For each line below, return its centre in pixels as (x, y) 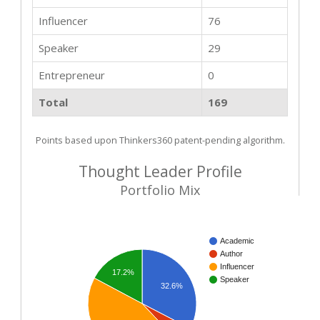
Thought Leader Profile (160, 171)
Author (231, 254)
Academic (237, 241)
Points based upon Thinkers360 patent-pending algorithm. (160, 140)
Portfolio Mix (160, 190)
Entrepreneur (72, 75)
